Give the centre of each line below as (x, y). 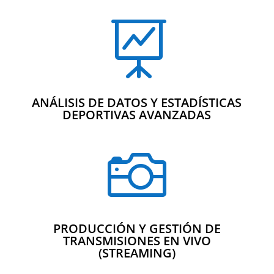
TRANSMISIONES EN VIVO (137, 241)
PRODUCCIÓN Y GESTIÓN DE (137, 229)
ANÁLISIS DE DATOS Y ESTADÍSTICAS (137, 103)
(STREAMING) (137, 253)
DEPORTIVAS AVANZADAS (137, 115)
